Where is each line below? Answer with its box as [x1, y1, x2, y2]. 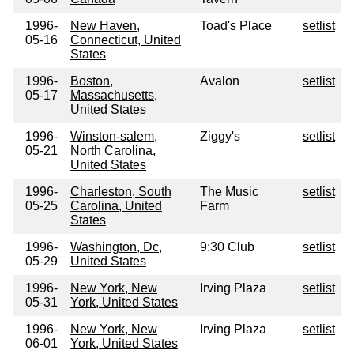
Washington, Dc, [70, 240, 162, 254]
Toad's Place [200, 19, 272, 33]
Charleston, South [70, 185, 171, 199]
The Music [200, 185, 258, 199]
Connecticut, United [70, 33, 181, 47]
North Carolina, [70, 144, 156, 158]
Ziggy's [200, 130, 240, 144]
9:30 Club [200, 240, 254, 254]
